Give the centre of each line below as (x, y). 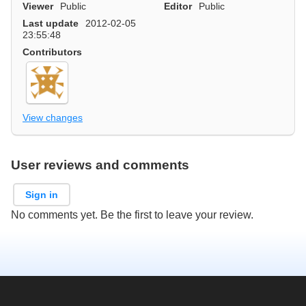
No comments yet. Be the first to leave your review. (132, 214)
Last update (51, 23)
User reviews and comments (100, 165)
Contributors (52, 52)
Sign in (42, 194)
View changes (53, 118)
